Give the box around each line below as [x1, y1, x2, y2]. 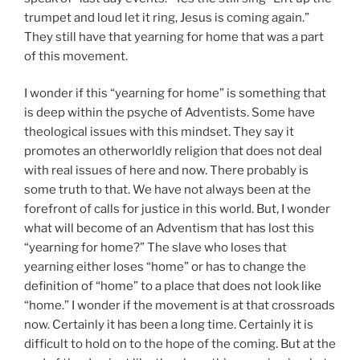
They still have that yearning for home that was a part [24, 29, 324, 44]
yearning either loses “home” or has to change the [24, 260, 306, 275]
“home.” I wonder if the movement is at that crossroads [24, 298, 335, 313]
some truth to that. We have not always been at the [24, 182, 311, 198]
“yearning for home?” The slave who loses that [24, 240, 287, 256]
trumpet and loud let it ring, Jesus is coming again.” [24, 10, 309, 25]
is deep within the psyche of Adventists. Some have [24, 105, 315, 121]
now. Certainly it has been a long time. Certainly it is [24, 317, 313, 333]
